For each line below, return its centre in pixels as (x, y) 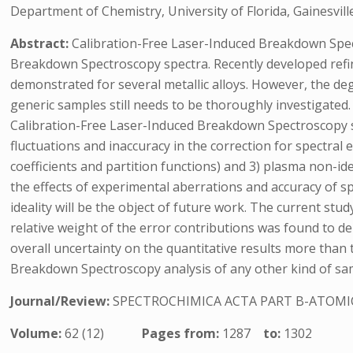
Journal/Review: (62, 301)
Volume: (38, 333)
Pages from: (182, 333)
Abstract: (41, 43)
